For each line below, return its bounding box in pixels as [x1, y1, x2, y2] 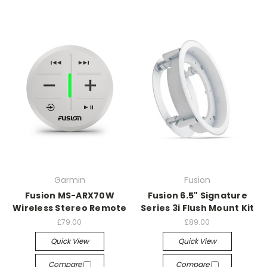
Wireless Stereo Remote [13, 202, 127, 214]
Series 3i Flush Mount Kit [141, 202, 254, 214]
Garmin [54, 174, 85, 186]
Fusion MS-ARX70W [24, 190, 114, 201]
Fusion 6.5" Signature [147, 190, 247, 201]
